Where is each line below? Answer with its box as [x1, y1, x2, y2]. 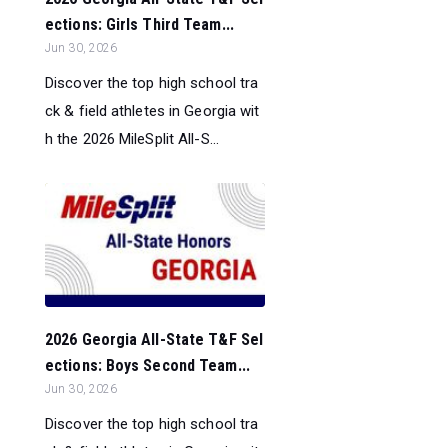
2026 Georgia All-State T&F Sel [45, 329, 264, 349]
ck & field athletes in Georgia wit [45, 101, 260, 120]
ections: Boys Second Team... [45, 355, 250, 375]
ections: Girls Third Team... [45, 14, 234, 34]
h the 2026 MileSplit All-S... [45, 129, 219, 148]
